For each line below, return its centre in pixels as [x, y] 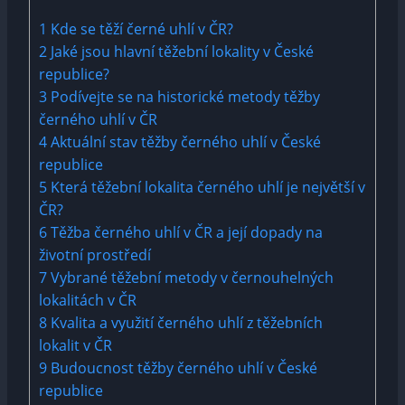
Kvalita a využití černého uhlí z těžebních [185, 323]
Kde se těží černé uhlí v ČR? [140, 29]
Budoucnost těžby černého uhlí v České [182, 368]
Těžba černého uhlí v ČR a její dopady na [185, 233]
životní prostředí [95, 255]
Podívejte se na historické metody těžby [184, 97]
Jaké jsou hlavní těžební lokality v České [180, 52]
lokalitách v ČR [88, 301]
